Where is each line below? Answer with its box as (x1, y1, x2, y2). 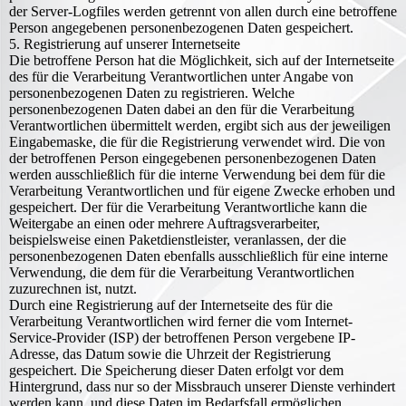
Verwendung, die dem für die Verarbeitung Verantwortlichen (9, 265, 354, 280)
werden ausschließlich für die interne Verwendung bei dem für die (9, 167, 385, 182)
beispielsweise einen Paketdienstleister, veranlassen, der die (9, 232, 346, 247)
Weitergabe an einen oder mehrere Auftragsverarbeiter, (9, 216, 320, 231)
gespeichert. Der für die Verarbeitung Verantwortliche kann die (9, 199, 367, 215)
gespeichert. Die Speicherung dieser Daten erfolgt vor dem (9, 362, 343, 378)
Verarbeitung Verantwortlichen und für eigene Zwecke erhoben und (9, 183, 395, 198)
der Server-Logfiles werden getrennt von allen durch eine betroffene (9, 4, 397, 19)
